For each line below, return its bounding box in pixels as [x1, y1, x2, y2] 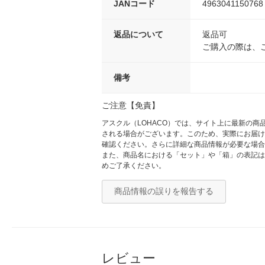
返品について [114, 30, 163, 40]
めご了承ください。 [102, 161, 166, 170]
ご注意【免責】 [102, 101, 160, 111]
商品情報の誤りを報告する [114, 186, 214, 196]
